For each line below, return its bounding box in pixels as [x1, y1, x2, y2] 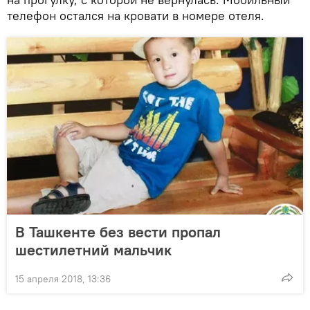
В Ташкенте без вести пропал [15, 222, 221, 242]
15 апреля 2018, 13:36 [15, 273, 111, 286]
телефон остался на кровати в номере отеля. [7, 8, 264, 24]
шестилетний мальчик [15, 240, 172, 260]
